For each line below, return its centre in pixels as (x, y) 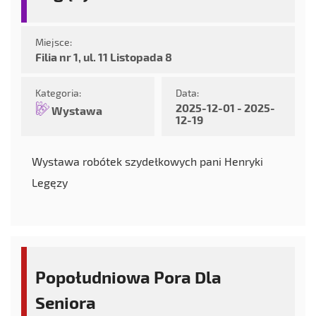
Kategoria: (58, 93)
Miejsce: (54, 42)
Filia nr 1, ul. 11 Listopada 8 (104, 57)
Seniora (66, 302)
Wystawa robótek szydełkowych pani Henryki (147, 161)
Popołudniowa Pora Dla (128, 277)
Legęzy (50, 182)
